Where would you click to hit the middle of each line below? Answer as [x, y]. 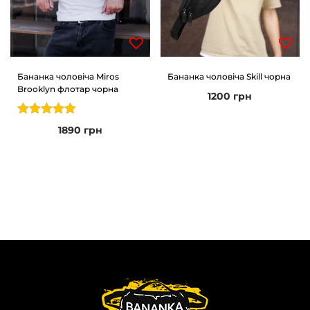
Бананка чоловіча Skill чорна [229, 76]
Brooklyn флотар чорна [68, 89]
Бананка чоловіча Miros [68, 76]
